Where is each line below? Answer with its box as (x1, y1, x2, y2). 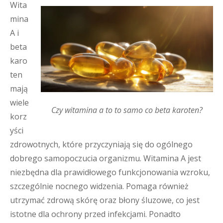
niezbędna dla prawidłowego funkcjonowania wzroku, (10, 167, 210, 178)
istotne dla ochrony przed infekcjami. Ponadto (10, 209, 181, 220)
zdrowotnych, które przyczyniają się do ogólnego (10, 139, 193, 150)
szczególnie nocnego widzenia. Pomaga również (10, 181, 189, 192)
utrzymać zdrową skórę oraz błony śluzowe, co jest (10, 195, 200, 206)
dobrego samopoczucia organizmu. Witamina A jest (10, 153, 201, 164)
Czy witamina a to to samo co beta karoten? (51, 105, 203, 115)
